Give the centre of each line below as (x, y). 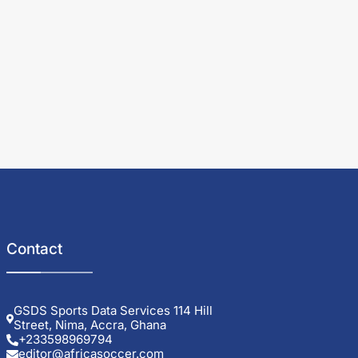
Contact (34, 249)
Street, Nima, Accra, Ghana (90, 325)
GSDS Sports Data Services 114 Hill (113, 311)
